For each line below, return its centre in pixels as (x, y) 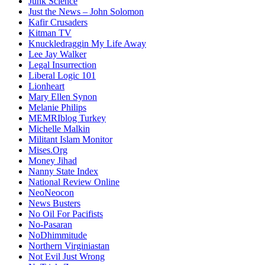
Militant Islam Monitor (70, 140)
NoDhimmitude (58, 235)
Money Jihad (53, 161)
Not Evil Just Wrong (67, 257)
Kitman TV (50, 33)
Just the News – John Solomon (86, 12)
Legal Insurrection (62, 65)
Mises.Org (48, 150)
